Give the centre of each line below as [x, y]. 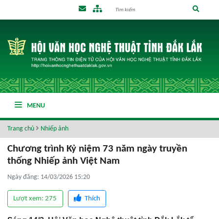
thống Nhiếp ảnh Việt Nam [64, 161]
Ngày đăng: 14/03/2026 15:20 [49, 177]
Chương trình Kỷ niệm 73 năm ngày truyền [97, 149]
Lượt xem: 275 [35, 198]
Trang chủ [21, 129]
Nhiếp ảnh [55, 129]
